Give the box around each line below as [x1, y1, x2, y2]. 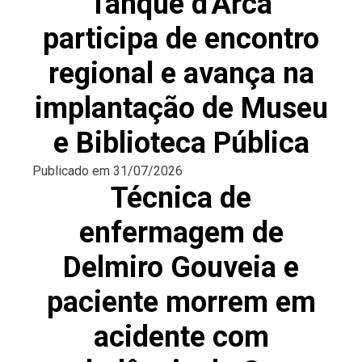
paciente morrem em [46, 285, 316, 319]
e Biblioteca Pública [53, 126, 309, 160]
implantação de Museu [34, 91, 328, 125]
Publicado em [32, 163, 113, 179]
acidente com [93, 320, 269, 354]
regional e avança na [48, 57, 314, 90]
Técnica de [111, 181, 251, 215]
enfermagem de [78, 216, 284, 250]
